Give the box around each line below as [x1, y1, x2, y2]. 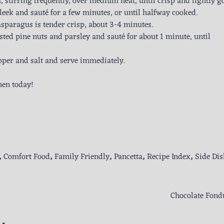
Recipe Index [147, 149, 190, 164]
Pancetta [114, 149, 142, 164]
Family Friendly [54, 149, 109, 164]
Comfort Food [3, 149, 50, 164]
